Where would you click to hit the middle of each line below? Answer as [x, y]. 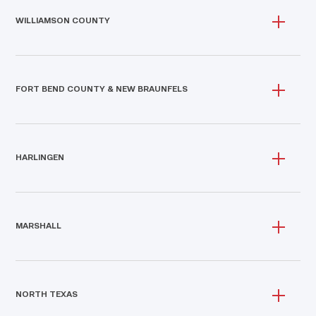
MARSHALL [39, 227]
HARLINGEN [40, 158]
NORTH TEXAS [47, 295]
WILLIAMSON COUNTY [63, 22]
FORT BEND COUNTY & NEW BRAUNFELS [102, 90]
